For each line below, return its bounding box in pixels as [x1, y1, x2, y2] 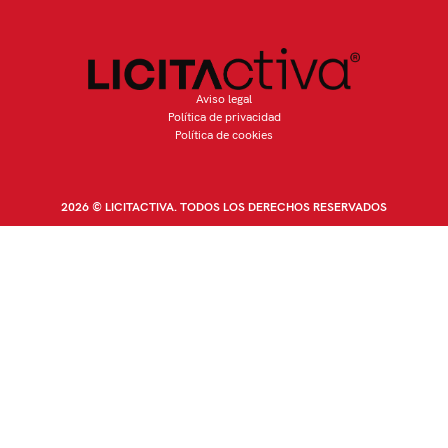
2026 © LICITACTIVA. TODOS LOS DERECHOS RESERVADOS [61, 199, 387, 216]
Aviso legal [196, 90, 252, 107]
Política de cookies [175, 126, 273, 143]
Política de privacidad [167, 108, 281, 125]
